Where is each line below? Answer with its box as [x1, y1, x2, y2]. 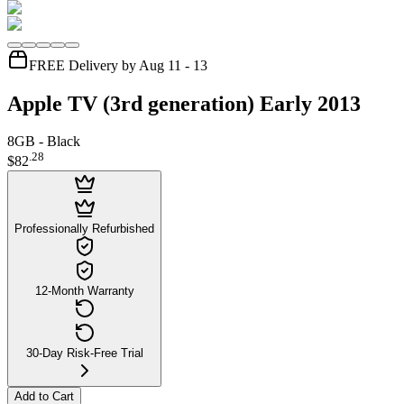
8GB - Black [7, 133, 80, 150]
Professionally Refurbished [14, 221, 154, 235]
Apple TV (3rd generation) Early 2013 [7, 91, 361, 115]
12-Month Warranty [34, 283, 134, 298]
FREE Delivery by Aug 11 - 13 [29, 57, 207, 73]
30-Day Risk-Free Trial [25, 345, 143, 360]
